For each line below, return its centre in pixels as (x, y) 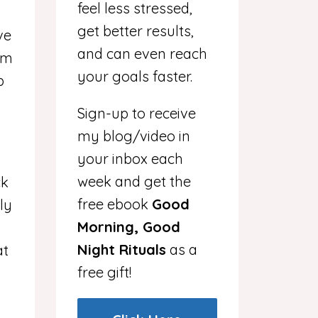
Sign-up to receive (136, 113)
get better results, (135, 31)
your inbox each (130, 159)
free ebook (114, 204)
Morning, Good (128, 227)
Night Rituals (121, 250)
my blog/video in (133, 136)
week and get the (134, 181)
